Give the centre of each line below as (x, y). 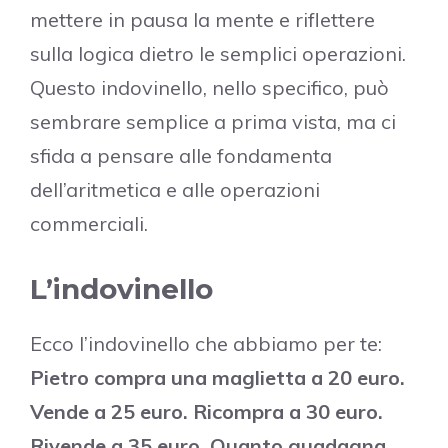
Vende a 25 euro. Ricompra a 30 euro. (206, 411)
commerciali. (89, 223)
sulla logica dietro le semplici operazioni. (218, 53)
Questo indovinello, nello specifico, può (209, 87)
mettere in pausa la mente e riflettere (202, 19)
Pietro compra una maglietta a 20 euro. (217, 377)
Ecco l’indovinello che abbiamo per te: (206, 343)
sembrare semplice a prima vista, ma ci (213, 121)
